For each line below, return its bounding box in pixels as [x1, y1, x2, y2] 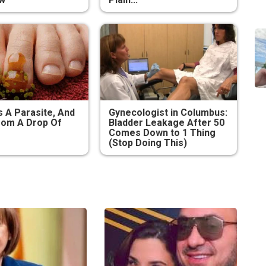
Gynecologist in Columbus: [108, 107, 227, 119]
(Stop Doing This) [108, 137, 187, 149]
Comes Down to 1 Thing [108, 127, 216, 139]
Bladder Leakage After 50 [108, 117, 224, 129]
